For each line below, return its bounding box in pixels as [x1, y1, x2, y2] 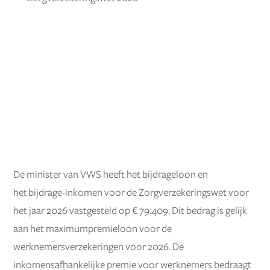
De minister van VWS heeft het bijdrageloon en [13, 169, 209, 180]
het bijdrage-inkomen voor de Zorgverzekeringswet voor [13, 187, 250, 198]
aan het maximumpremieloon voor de [13, 223, 172, 234]
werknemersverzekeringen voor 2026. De [13, 241, 184, 253]
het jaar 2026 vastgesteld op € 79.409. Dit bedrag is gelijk [13, 205, 248, 216]
